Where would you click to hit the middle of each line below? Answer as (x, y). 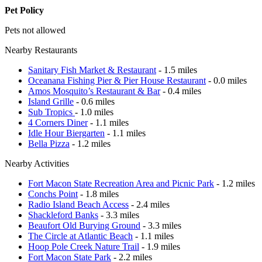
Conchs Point (53, 194)
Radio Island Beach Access (78, 204)
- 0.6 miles (94, 101)
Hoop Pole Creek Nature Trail (84, 246)
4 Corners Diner (58, 122)
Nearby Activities (37, 163)
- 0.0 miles (226, 80)
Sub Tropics (51, 112)
